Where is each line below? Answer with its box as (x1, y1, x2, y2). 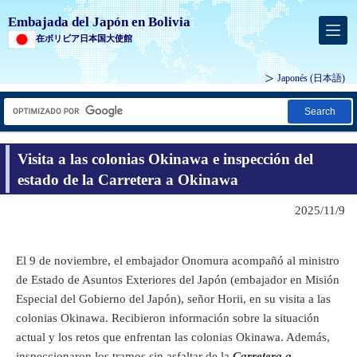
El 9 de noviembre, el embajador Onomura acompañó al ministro (16, 253, 339, 267)
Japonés (277, 73, 310, 84)
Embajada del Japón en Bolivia (8, 14, 190, 29)
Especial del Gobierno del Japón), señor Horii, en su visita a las (16, 292, 331, 305)
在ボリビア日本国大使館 (36, 33, 132, 43)
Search (304, 106, 335, 118)
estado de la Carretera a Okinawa (18, 171, 238, 188)
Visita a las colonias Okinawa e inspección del (18, 150, 313, 167)
